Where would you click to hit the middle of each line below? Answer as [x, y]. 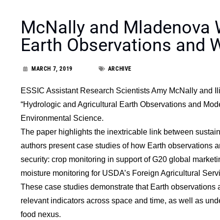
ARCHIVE [120, 69]
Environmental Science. [62, 118]
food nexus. [41, 214]
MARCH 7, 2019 [52, 69]
